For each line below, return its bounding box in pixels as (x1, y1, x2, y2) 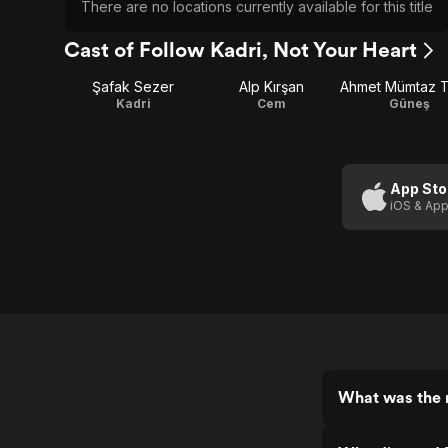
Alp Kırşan (238, 78, 304, 95)
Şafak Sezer (92, 78, 174, 95)
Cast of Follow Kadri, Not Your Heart (64, 37, 417, 62)
